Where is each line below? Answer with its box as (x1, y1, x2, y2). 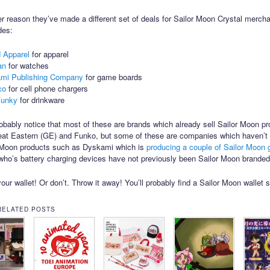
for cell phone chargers (6, 83, 89, 95)
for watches (6, 60, 49, 72)
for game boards (83, 71, 143, 83)
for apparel (30, 48, 69, 60)
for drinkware (17, 94, 65, 106)
